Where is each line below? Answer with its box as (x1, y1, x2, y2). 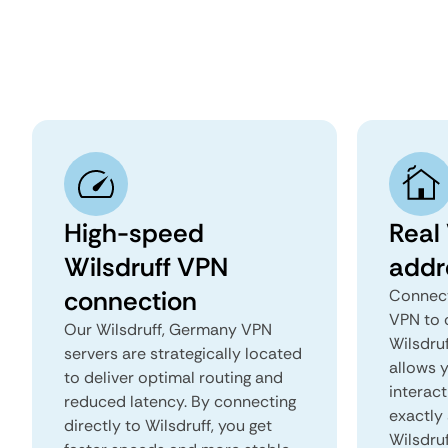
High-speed (64, 216, 204, 250)
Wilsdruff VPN (64, 250, 228, 284)
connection (64, 284, 197, 318)
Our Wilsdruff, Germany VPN (64, 319, 272, 340)
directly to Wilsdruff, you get (64, 415, 272, 436)
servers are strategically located (64, 343, 302, 364)
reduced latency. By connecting (64, 391, 296, 412)
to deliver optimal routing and (64, 367, 283, 388)
